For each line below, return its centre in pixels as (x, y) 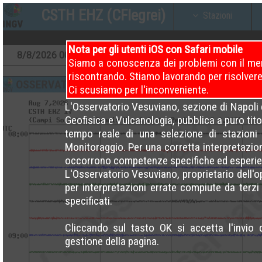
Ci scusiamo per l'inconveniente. (138, 90)
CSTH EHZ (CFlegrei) (104, 15)
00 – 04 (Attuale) (92, 55)
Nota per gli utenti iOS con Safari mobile (155, 50)
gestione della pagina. (112, 242)
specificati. (88, 201)
